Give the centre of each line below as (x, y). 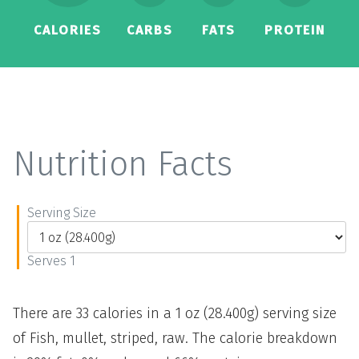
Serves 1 (51, 261)
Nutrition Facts (123, 164)
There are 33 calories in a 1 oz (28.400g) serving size (175, 313)
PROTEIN (294, 30)
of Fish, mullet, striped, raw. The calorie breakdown (175, 338)
